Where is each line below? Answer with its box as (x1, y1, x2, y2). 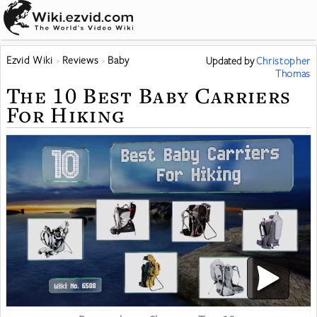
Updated (205, 54, 244, 67)
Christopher (255, 54, 311, 67)
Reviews (62, 53, 99, 67)
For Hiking (6, 100, 126, 129)
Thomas (275, 67, 311, 80)
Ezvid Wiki (6, 53, 53, 67)
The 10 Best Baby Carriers (6, 81, 292, 110)
